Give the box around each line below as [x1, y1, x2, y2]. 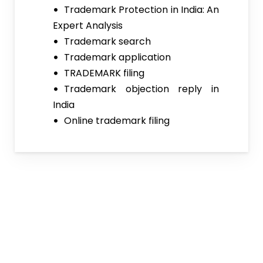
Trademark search [64, 34, 151, 48]
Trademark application [64, 50, 171, 64]
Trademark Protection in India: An [64, 2, 219, 16]
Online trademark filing [64, 113, 170, 127]
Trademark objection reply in [64, 82, 219, 96]
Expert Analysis [53, 18, 123, 32]
